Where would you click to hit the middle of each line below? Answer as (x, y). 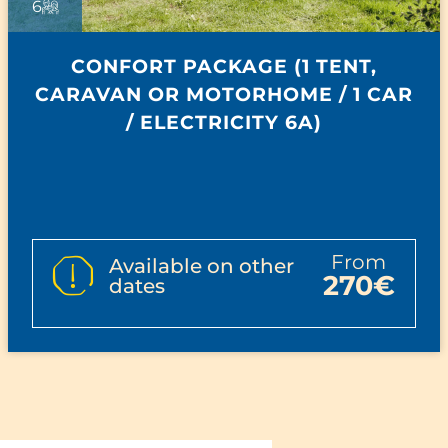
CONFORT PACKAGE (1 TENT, (223, 66)
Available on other (201, 265)
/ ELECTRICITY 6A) (223, 122)
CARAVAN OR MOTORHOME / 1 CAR (223, 94)
